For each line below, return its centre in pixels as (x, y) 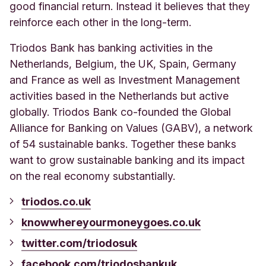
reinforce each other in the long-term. (100, 22)
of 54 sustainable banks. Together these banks (123, 144)
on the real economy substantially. (92, 176)
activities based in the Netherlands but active (119, 96)
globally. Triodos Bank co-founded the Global (120, 112)
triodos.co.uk (56, 201)
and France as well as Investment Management (125, 80)
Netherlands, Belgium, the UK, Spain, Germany (123, 64)
